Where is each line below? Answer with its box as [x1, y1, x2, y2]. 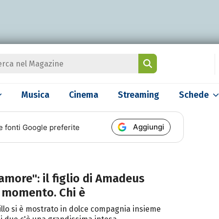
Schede [179, 89, 209, 100]
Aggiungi [133, 122, 165, 131]
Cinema [69, 89, 98, 100]
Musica [22, 89, 49, 100]
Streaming [118, 89, 159, 100]
